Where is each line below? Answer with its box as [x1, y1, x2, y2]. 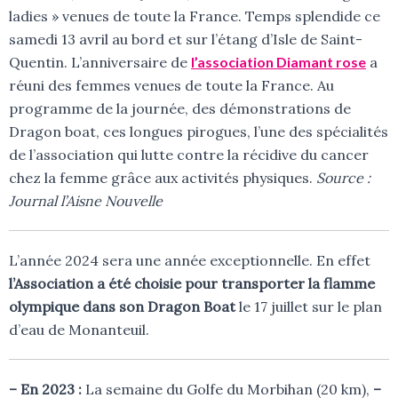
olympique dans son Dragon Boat [9, 298, 235, 316]
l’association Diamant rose [191, 53, 366, 71]
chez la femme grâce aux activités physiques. [9, 169, 316, 187]
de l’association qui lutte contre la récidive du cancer [9, 146, 369, 164]
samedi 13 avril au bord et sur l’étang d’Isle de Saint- [9, 30, 362, 49]
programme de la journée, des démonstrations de [9, 99, 351, 118]
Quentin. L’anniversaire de [9, 53, 191, 72]
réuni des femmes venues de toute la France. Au [9, 76, 334, 95]
